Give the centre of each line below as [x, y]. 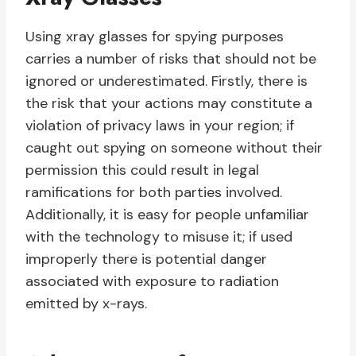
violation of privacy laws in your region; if [160, 126]
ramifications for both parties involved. [154, 193]
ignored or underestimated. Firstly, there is [166, 81]
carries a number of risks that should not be [171, 59]
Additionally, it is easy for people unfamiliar [167, 215]
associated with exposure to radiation [152, 282]
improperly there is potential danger [146, 259]
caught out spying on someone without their [174, 148]
